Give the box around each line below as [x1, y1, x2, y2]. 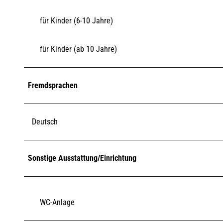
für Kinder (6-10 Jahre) [40, 15, 113, 25]
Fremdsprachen [28, 80, 78, 90]
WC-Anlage [40, 197, 75, 207]
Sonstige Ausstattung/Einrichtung [28, 153, 136, 163]
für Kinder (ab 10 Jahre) [40, 44, 117, 54]
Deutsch [32, 116, 58, 126]
